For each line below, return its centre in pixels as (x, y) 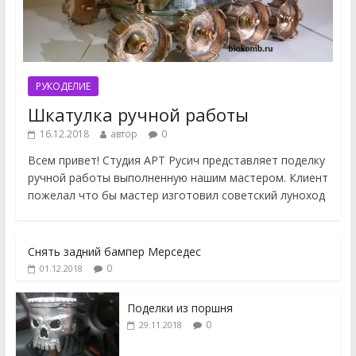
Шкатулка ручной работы (138, 115)
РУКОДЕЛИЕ (63, 87)
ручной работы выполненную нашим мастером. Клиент (178, 178)
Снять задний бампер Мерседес (114, 252)
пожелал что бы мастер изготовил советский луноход (176, 195)
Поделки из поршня (180, 308)
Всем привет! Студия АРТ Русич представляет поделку (176, 161)
